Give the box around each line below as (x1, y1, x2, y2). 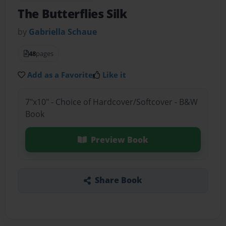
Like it (102, 70, 127, 80)
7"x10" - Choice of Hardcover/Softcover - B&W (25, 96, 198, 107)
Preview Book (90, 134, 148, 145)
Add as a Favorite (27, 70, 93, 80)
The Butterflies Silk (18, 6, 127, 22)
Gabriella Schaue (29, 26, 97, 38)
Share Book (94, 175, 142, 186)
